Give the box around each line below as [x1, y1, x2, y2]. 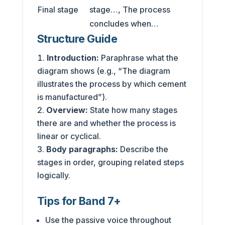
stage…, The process [89, 4, 170, 15]
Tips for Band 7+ [37, 194, 121, 207]
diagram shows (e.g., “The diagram [37, 65, 170, 76]
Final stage [37, 4, 78, 15]
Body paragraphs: [46, 144, 118, 154]
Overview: [46, 104, 88, 115]
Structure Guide [37, 32, 118, 45]
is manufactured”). [37, 91, 107, 102]
